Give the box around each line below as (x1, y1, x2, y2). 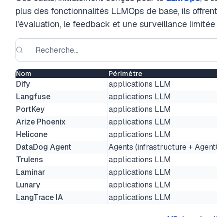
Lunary (16, 180, 40, 190)
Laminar (16, 167, 45, 177)
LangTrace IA (16, 192, 63, 202)
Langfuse (16, 92, 50, 102)
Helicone (16, 129, 47, 139)
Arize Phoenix (16, 117, 66, 127)
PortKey (16, 104, 45, 114)
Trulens (16, 155, 43, 165)
